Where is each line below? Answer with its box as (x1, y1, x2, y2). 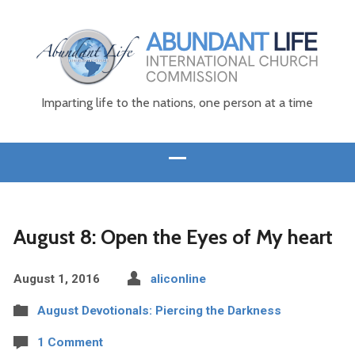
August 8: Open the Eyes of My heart (13, 224, 333, 249)
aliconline (150, 272, 206, 286)
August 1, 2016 (13, 272, 100, 286)
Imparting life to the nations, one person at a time (41, 95, 314, 110)
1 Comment (36, 335, 103, 349)
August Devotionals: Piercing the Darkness (36, 303, 281, 318)
